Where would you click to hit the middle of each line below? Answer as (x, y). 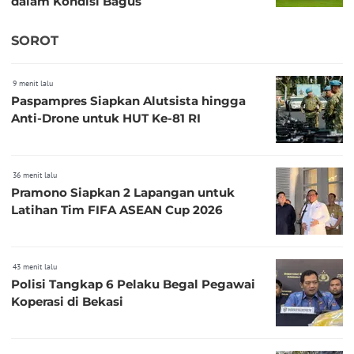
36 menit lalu (35, 175)
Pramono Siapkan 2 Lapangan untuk (123, 192)
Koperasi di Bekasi (67, 301)
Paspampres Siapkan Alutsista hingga (128, 100)
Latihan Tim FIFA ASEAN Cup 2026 (117, 209)
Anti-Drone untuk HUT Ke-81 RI (106, 118)
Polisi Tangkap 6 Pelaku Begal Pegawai (133, 284)
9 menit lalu (33, 83)
